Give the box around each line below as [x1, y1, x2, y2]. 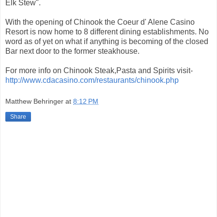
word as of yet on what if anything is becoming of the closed [5, 37, 208, 46]
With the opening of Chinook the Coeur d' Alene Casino [5, 18, 195, 27]
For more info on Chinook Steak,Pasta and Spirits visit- [5, 66, 193, 75]
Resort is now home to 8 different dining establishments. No [5, 28, 209, 36]
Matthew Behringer [5, 97, 63, 105]
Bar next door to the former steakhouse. [5, 47, 139, 56]
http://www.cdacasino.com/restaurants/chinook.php [5, 76, 179, 85]
